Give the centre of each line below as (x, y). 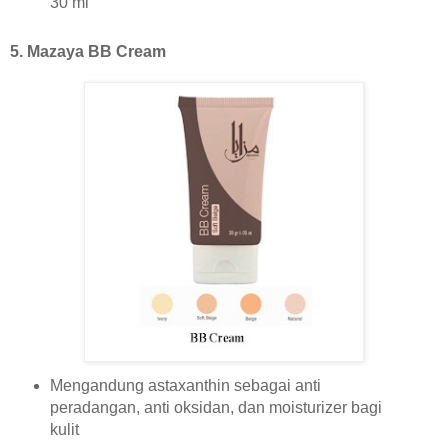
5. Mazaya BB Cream (88, 52)
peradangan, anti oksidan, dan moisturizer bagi (215, 408)
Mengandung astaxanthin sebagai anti (185, 386)
